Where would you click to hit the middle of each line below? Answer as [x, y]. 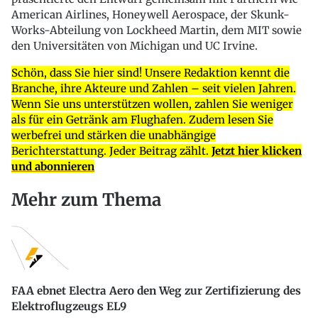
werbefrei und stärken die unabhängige [114, 136]
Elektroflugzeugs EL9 [69, 307]
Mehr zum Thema [86, 200]
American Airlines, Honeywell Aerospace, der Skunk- [150, 15]
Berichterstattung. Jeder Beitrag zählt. [111, 151]
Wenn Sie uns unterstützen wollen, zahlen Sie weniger [152, 104]
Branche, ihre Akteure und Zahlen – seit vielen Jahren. [154, 89]
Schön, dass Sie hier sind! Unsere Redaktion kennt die [150, 73]
